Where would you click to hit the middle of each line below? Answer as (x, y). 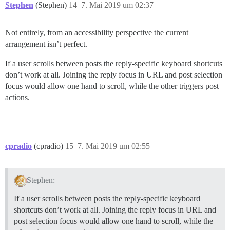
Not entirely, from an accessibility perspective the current (97, 32)
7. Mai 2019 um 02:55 (114, 146)
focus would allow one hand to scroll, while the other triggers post (112, 86)
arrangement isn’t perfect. (46, 44)
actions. (17, 97)
